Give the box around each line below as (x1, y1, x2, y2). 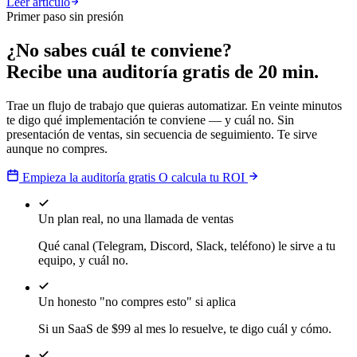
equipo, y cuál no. (38, 253, 128, 267)
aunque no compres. (6, 141, 108, 155)
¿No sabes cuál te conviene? (6, 39, 232, 61)
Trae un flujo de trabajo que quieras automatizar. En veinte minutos (6, 98, 342, 112)
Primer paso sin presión (6, 9, 124, 23)
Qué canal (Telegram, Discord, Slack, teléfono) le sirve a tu (38, 238, 335, 253)
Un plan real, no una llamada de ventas (38, 211, 233, 226)
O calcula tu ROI (159, 170, 248, 184)
